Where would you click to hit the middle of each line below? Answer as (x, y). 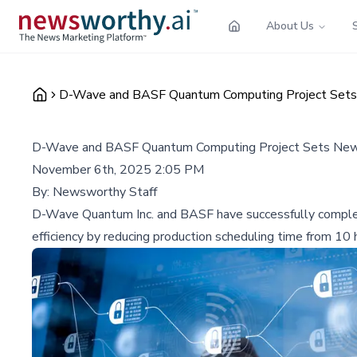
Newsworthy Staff (105, 192)
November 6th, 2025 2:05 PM (118, 169)
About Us (290, 25)
